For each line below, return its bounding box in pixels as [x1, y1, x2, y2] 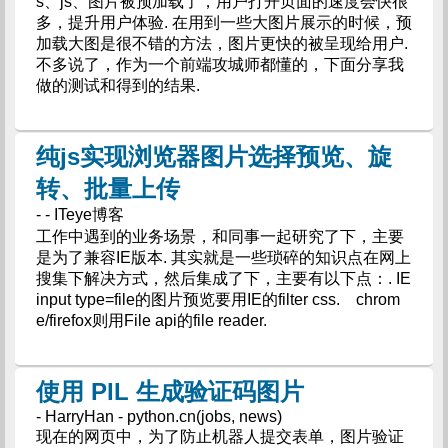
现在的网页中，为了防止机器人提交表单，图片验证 [35, 428, 404, 445]
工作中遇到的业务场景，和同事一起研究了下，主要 [35, 228, 404, 245]
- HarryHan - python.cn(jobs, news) [35, 408, 282, 425]
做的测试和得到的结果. [35, 77, 200, 94]
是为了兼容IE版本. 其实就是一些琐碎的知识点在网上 [35, 249, 411, 266]
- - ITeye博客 [35, 206, 124, 223]
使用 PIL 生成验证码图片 [35, 378, 304, 405]
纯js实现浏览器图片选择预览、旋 [35, 143, 392, 170]
